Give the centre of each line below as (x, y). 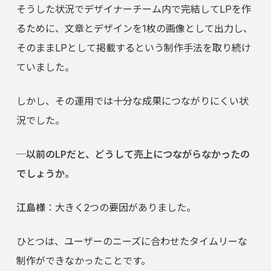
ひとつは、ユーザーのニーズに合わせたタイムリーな (132, 242)
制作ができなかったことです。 (83, 261)
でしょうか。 (45, 174)
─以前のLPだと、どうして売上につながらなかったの (133, 155)
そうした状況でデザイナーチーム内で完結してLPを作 (133, 9)
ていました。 (45, 67)
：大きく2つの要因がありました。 (120, 208)
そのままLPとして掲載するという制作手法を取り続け (133, 48)
